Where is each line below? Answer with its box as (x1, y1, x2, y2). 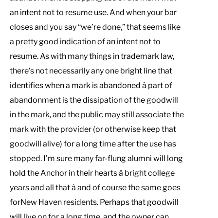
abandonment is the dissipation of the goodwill (10, 95, 178, 105)
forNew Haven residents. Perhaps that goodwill (10, 197, 179, 207)
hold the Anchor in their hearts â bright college (10, 168, 175, 178)
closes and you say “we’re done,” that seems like (10, 22, 181, 32)
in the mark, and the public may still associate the (10, 109, 184, 119)
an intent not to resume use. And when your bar (10, 7, 177, 17)
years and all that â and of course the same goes (10, 182, 181, 192)
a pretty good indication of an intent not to (10, 36, 161, 46)
